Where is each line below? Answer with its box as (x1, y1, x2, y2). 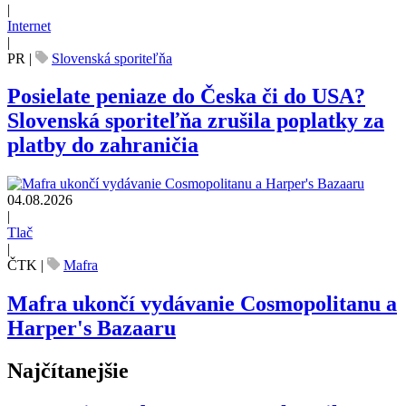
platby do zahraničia (7, 133, 198, 158)
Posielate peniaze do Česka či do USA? (7, 84, 365, 109)
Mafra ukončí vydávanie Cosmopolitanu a (7, 292, 397, 316)
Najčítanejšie (7, 359, 129, 383)
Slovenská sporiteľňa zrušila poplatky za (7, 109, 384, 133)
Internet (7, 17, 51, 34)
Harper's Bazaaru (7, 316, 176, 341)
